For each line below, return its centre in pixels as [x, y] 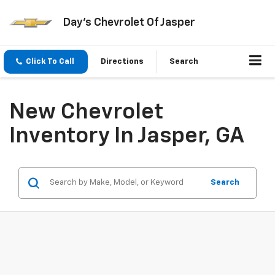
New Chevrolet [87, 113]
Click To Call [50, 62]
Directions [122, 62]
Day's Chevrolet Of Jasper [129, 22]
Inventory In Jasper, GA [127, 137]
